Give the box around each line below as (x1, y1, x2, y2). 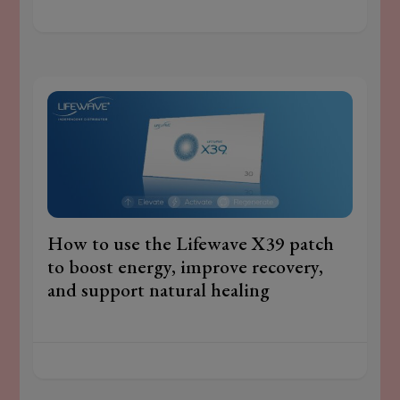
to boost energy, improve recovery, (47, 254, 324, 279)
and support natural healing (47, 278, 271, 303)
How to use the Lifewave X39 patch (47, 231, 335, 256)
